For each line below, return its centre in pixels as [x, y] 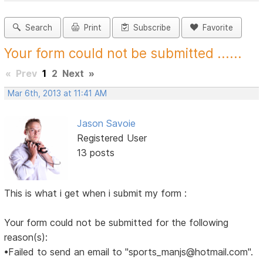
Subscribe [150, 28]
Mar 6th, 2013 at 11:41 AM [58, 94]
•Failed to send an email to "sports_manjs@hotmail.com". [129, 252]
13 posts [95, 153]
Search [37, 28]
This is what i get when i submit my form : [96, 193]
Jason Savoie [106, 124]
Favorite [216, 28]
